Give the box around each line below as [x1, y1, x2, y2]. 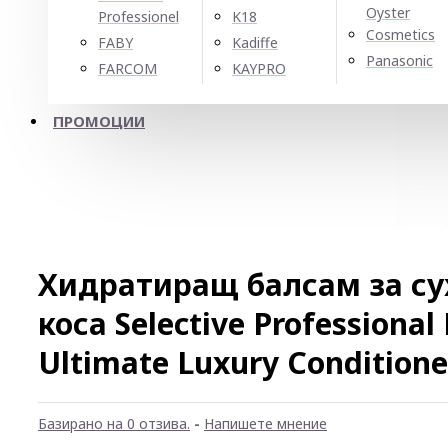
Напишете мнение [204, 414, 327, 433]
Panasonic [366, 51, 433, 70]
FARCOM [98, 59, 157, 78]
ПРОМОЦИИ [53, 111, 145, 131]
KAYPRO [232, 59, 286, 78]
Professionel [98, 7, 179, 26]
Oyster [366, 3, 410, 22]
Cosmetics [366, 25, 435, 44]
